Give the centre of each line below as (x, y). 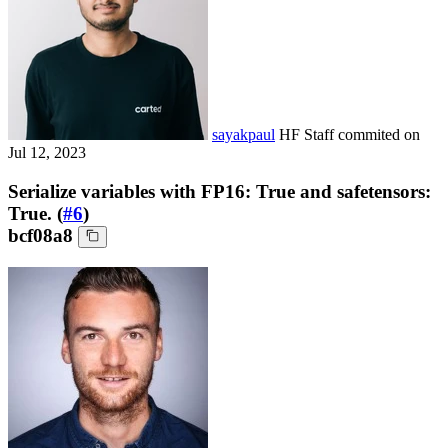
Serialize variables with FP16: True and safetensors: (219, 191)
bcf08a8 (40, 235)
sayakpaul (243, 135)
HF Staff (308, 135)
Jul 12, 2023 (47, 153)
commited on (379, 135)
